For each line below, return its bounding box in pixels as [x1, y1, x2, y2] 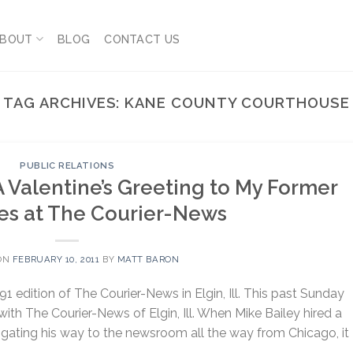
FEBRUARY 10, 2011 [12, 253, 100, 265]
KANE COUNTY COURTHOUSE [124, 95, 350, 111]
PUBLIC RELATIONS [20, 160, 115, 172]
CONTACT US [104, 32, 180, 46]
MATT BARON [117, 253, 180, 265]
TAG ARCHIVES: [3, 95, 125, 111]
